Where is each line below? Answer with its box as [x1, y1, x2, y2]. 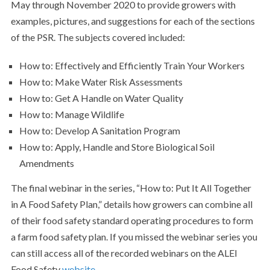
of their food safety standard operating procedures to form [10, 215, 253, 226]
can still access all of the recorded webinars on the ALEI [10, 247, 237, 259]
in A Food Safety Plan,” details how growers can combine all [10, 198, 253, 210]
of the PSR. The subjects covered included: [10, 31, 187, 43]
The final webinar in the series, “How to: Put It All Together [10, 182, 251, 193]
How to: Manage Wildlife [19, 108, 128, 120]
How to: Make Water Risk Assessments [19, 76, 186, 87]
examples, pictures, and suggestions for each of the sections [10, 15, 255, 27]
